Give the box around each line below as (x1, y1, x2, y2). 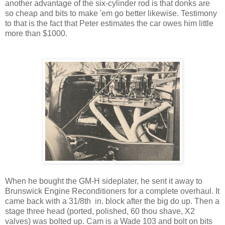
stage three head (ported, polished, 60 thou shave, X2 (5, 206, 195, 215)
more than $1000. (5, 29, 67, 38)
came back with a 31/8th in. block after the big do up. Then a (5, 196, 219, 205)
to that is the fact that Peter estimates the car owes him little (5, 19, 213, 28)
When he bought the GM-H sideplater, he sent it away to (5, 176, 202, 185)
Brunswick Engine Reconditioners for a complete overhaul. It (5, 186, 219, 195)
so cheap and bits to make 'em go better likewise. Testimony (5, 9, 217, 18)
